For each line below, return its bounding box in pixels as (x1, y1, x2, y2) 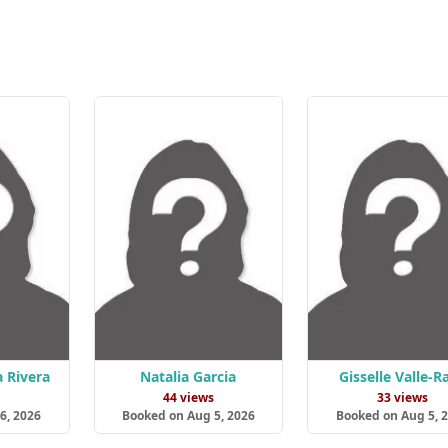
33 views (376, 388, 428, 406)
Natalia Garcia (140, 366, 237, 386)
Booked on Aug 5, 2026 (121, 406, 255, 424)
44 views (162, 388, 214, 406)
